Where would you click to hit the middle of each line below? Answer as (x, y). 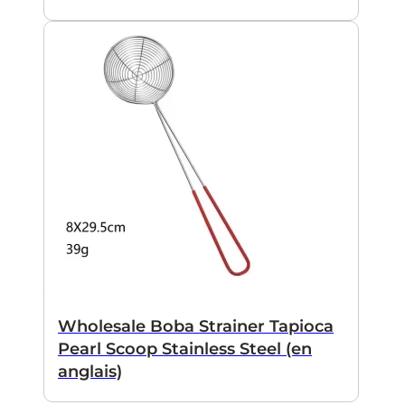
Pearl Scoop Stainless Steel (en (185, 349)
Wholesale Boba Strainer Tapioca (196, 326)
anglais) (90, 372)
